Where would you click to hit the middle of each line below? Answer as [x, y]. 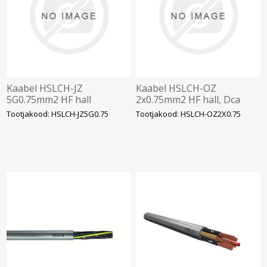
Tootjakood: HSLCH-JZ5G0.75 [58, 114]
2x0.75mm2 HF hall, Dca [188, 100]
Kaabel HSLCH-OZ [176, 89]
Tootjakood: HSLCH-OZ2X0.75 [189, 114]
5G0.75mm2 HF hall [49, 100]
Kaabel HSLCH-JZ [45, 89]
